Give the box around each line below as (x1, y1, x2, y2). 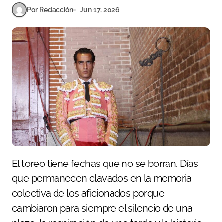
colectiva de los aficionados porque (12, 187, 164, 200)
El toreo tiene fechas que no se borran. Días (12, 158, 18, 170)
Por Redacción (27, 5, 73, 14)
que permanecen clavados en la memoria (12, 172, 192, 185)
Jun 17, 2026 (80, 5, 120, 14)
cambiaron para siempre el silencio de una (12, 202, 193, 215)
